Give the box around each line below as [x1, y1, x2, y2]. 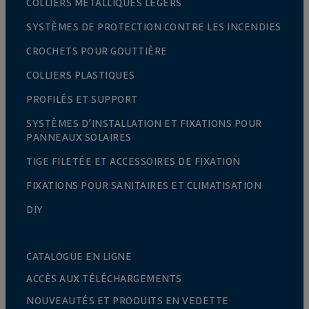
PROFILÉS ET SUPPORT [26, 92, 138, 106]
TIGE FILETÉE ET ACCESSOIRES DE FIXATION [26, 154, 241, 168]
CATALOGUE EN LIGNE [26, 249, 132, 263]
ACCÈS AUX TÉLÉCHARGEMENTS [26, 271, 182, 286]
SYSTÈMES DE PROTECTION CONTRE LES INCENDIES [26, 19, 281, 34]
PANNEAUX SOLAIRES [26, 130, 132, 144]
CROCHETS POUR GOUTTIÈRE [26, 43, 168, 58]
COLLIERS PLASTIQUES [26, 68, 135, 82]
